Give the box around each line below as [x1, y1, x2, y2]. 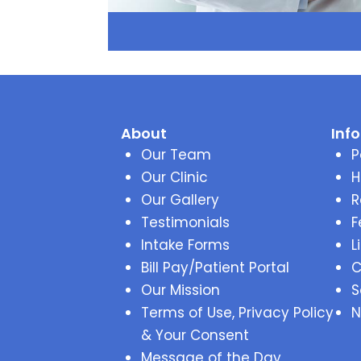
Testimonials [141, 213, 230, 232]
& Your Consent [141, 326, 250, 345]
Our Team [141, 145, 212, 164]
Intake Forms [141, 235, 230, 255]
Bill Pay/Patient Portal [141, 258, 290, 277]
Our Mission [141, 280, 221, 300]
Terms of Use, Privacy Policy [141, 303, 334, 322]
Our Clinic [141, 168, 209, 187]
